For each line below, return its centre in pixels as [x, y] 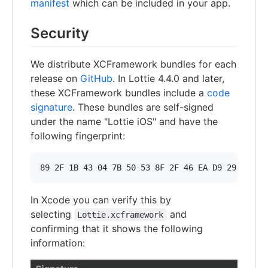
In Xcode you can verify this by [101, 200]
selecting [52, 214]
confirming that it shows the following [117, 229]
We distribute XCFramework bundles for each [133, 64]
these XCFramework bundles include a [119, 93]
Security [60, 33]
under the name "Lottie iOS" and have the [124, 122]
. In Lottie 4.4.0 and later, [168, 79]
